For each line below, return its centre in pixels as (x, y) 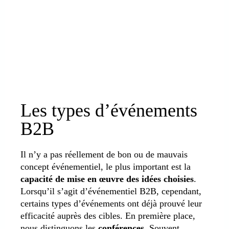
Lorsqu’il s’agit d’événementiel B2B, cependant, (111, 191)
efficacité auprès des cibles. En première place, (108, 215)
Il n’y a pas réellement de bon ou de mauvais (104, 154)
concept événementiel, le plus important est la (106, 166)
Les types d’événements (109, 110)
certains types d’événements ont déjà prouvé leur (111, 203)
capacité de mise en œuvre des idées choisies (107, 179)
